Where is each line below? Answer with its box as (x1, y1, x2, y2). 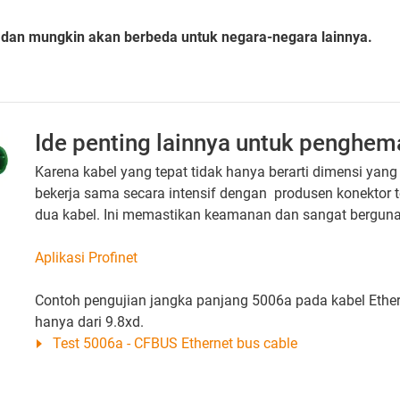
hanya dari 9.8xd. (35, 312, 144, 330)
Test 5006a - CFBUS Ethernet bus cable (53, 334, 297, 352)
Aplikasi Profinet (35, 248, 137, 266)
